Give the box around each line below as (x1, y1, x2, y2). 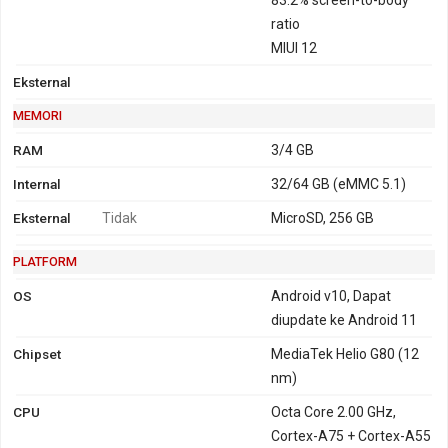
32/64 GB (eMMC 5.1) (271, 175, 407, 192)
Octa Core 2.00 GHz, (271, 403, 397, 420)
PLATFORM (13, 253, 77, 269)
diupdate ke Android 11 (271, 311, 418, 328)
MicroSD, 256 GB (271, 209, 375, 226)
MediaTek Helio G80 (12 (271, 345, 420, 362)
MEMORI (13, 107, 62, 123)
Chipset (13, 345, 61, 362)
